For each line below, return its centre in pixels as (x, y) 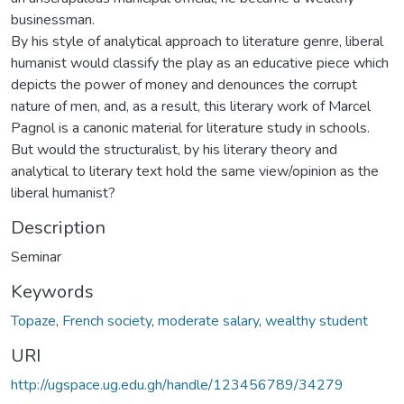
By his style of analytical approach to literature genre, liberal (197, 41)
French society (107, 321)
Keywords (52, 291)
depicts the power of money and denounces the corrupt (184, 84)
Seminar (36, 257)
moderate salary (208, 321)
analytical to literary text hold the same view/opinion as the (195, 171)
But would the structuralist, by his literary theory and (174, 149)
